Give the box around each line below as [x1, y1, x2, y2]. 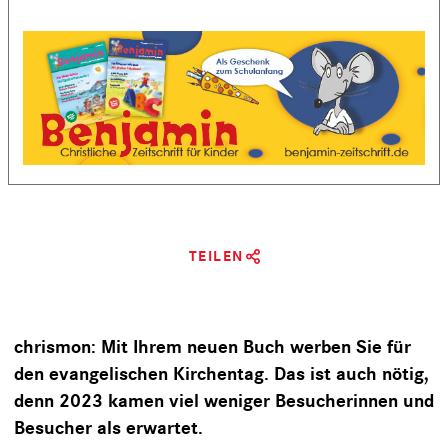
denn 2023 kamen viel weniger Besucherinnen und [14, 390, 434, 413]
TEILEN [188, 247, 244, 266]
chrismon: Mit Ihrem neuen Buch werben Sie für [14, 336, 411, 359]
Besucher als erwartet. [14, 417, 203, 440]
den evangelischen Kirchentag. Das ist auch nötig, [14, 363, 429, 386]
